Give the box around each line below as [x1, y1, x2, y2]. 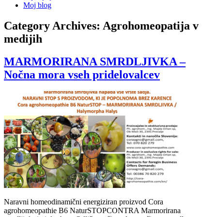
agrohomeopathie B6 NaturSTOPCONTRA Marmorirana [4, 206, 181, 215]
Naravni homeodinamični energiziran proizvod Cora [4, 197, 163, 206]
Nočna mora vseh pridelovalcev [4, 68, 160, 81]
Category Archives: [4, 19, 103, 32]
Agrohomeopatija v [103, 19, 199, 32]
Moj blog [23, 1, 51, 9]
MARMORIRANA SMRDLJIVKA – [4, 55, 186, 68]
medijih [4, 32, 42, 45]
